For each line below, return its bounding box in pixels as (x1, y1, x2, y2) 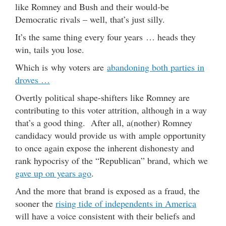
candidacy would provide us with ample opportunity (15, 129, 206, 141)
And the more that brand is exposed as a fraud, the (15, 184, 200, 197)
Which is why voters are (15, 61, 107, 73)
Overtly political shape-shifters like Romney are (15, 91, 190, 103)
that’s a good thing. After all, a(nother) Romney (15, 116, 192, 129)
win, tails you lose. (15, 43, 84, 55)
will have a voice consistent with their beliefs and (15, 209, 195, 222)
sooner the (15, 197, 55, 209)
